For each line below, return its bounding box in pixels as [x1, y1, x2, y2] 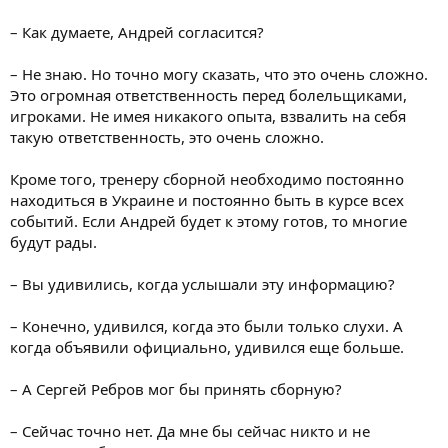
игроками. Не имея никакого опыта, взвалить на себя [10, 105, 406, 126]
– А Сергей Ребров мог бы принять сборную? [10, 378, 342, 399]
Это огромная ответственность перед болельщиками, [10, 84, 407, 105]
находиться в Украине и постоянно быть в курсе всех [10, 189, 404, 210]
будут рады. [10, 231, 97, 252]
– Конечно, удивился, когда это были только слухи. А [10, 315, 403, 336]
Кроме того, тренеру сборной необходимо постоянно [10, 168, 404, 189]
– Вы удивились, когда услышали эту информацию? [10, 273, 395, 294]
